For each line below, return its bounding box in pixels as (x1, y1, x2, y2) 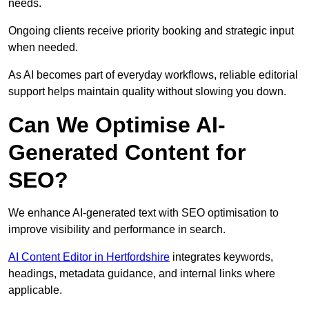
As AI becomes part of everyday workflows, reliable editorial (8, 69, 298, 81)
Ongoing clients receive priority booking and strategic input (8, 25, 294, 37)
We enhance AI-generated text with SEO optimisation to (8, 207, 279, 219)
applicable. (8, 284, 62, 297)
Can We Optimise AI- (8, 112, 226, 138)
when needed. (8, 41, 78, 54)
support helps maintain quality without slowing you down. (8, 86, 286, 98)
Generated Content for (8, 140, 246, 166)
